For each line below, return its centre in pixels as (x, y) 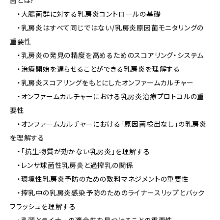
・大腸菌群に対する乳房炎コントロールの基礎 (85, 14)
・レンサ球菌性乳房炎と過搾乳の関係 (72, 165)
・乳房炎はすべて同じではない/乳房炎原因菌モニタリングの (107, 28)
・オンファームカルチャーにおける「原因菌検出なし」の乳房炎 (108, 124)
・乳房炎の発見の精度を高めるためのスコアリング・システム (107, 55)
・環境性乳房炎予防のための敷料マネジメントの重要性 (99, 179)
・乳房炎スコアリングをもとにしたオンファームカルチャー (102, 83)
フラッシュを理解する (43, 206)
